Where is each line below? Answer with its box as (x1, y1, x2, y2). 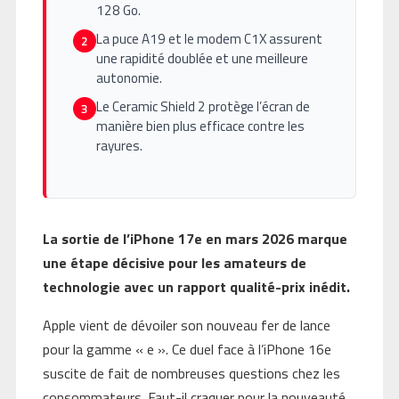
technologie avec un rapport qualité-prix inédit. (42, 275, 350, 297)
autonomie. (95, 67, 162, 88)
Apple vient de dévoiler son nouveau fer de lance (42, 313, 330, 336)
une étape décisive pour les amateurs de (42, 251, 306, 273)
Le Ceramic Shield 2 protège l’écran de (95, 95, 310, 117)
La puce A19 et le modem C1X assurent (95, 28, 322, 49)
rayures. (95, 134, 142, 156)
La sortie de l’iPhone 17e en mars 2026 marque (42, 227, 347, 249)
